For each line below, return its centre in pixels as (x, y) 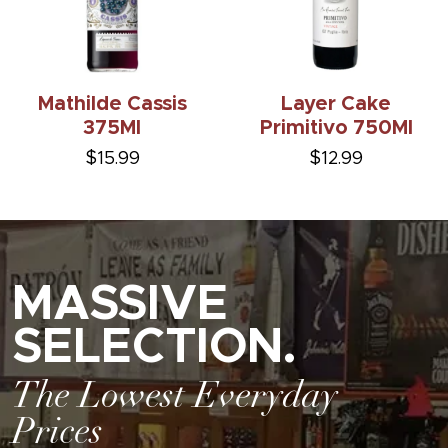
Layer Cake (336, 103)
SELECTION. (154, 348)
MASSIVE (120, 305)
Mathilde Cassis (112, 103)
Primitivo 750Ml (336, 127)
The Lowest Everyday (175, 398)
